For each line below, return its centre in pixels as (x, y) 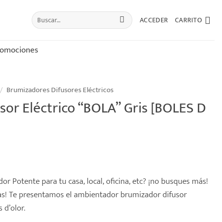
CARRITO (189, 20)
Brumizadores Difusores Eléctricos (60, 90)
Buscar (40, 16)
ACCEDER (154, 20)
